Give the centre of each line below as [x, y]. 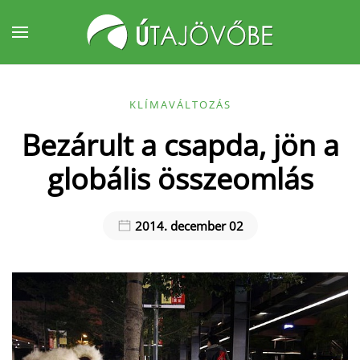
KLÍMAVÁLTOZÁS [180, 104]
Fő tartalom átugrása [100, 46]
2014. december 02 [187, 226]
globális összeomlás [180, 178]
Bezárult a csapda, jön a [180, 145]
